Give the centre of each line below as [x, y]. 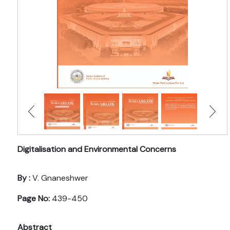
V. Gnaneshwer [59, 178]
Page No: [34, 199]
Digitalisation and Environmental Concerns [97, 149]
